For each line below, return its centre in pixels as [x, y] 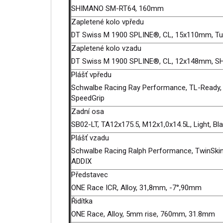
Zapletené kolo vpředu [108, 22]
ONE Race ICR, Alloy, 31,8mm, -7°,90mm [137, 188]
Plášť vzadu [90, 138]
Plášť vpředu [91, 75]
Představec [90, 175]
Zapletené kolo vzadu [106, 48]
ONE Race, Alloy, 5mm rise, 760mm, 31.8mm [144, 214]
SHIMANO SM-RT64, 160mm [118, 8]
